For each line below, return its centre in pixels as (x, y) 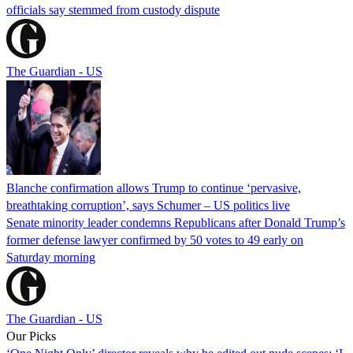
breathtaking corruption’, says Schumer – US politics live (148, 205)
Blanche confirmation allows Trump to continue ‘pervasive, (154, 188)
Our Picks (31, 336)
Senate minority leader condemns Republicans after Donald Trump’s (176, 222)
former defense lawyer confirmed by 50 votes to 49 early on (155, 240)
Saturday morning (51, 257)
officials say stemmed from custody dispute (113, 9)
